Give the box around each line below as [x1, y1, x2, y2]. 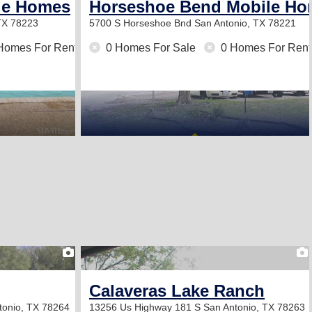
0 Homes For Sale [103, 42, 198, 54]
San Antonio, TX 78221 [194, 17, 296, 29]
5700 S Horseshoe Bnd [89, 17, 194, 29]
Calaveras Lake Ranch [89, 281, 265, 300]
